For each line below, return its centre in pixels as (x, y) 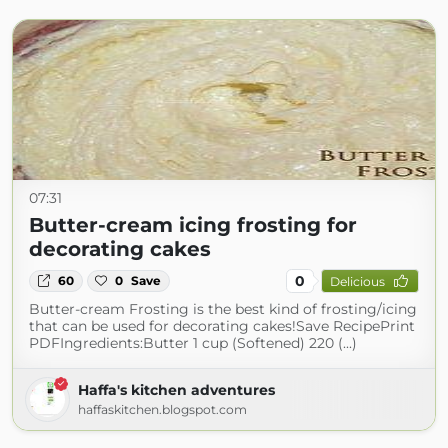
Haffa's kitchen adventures (176, 390)
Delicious (357, 281)
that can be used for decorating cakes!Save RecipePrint (222, 326)
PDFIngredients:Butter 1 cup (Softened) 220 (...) (193, 343)
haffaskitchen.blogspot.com (162, 409)
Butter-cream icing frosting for (193, 225)
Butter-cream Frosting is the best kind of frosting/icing (223, 309)
